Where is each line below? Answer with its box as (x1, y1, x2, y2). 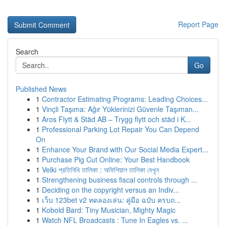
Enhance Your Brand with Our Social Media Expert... (42, 144, 208, 154)
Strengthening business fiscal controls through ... (42, 175, 197, 185)
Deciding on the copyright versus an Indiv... (42, 185, 179, 195)
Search (16, 46, 38, 56)
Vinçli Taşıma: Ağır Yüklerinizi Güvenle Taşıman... (42, 104, 199, 114)
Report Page (178, 19, 218, 29)
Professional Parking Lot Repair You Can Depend (42, 124, 199, 134)
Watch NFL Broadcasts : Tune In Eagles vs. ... (42, 215, 188, 225)
